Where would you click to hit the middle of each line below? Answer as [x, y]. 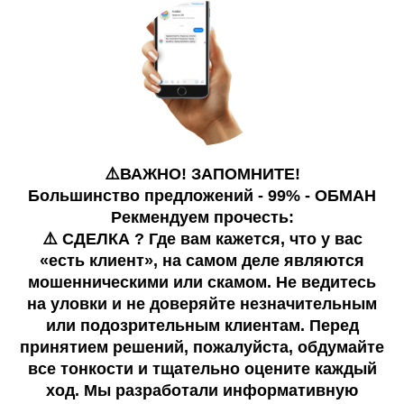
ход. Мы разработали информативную [202, 390]
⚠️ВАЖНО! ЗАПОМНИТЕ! [202, 174]
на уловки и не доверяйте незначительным [202, 304]
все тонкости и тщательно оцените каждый [202, 369]
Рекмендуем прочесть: [202, 217]
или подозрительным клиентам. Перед [202, 326]
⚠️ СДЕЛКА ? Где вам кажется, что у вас [202, 239]
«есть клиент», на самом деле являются [202, 261]
